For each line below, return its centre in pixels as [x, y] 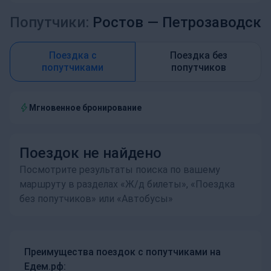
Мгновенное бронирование [85, 108]
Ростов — [126, 22]
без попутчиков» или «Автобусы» [96, 199]
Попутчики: [49, 22]
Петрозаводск [212, 22]
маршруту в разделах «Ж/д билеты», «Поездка [127, 184]
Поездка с [73, 55]
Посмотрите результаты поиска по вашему [120, 170]
